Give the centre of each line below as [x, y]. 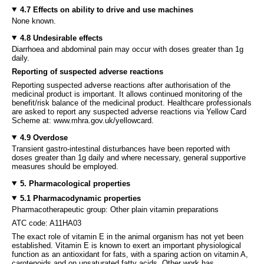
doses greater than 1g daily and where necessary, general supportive [129, 157]
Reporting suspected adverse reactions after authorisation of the [121, 85]
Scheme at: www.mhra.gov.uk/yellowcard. [83, 120]
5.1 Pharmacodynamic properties [80, 198]
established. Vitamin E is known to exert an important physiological [126, 245]
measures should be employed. [65, 166]
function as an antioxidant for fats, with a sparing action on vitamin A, [130, 254]
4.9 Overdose [44, 137]
